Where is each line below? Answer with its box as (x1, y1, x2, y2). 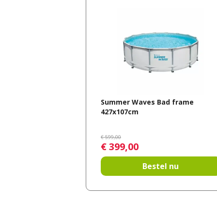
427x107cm (101, 107, 139, 117)
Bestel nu (142, 160, 179, 171)
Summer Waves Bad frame (101, 97, 194, 107)
